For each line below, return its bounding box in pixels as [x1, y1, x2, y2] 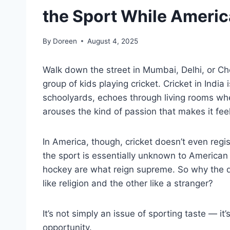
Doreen [53, 36, 78, 45]
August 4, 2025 [87, 36, 139, 45]
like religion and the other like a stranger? [43, 178, 213, 188]
